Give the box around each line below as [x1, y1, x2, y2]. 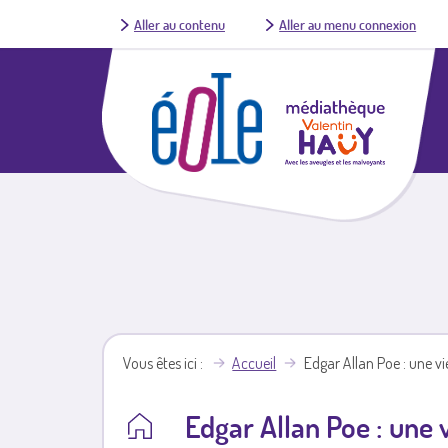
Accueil [232, 353, 277, 374]
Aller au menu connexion [279, 15, 417, 33]
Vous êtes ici [123, 353, 198, 374]
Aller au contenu [133, 15, 225, 33]
